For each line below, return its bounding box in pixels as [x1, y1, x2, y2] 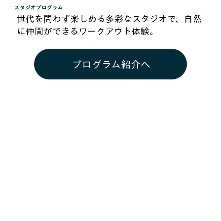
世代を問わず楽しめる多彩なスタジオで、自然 [16, 14, 202, 24]
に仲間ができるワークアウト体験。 [16, 27, 158, 36]
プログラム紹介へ [72, 59, 151, 70]
